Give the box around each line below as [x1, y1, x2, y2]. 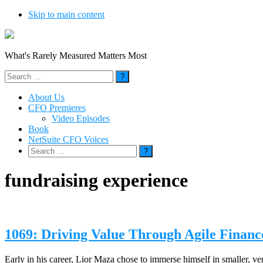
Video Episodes [52, 113, 110, 123]
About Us [28, 92, 65, 102]
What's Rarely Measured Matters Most [5, 50, 147, 60]
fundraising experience [5, 170, 188, 191]
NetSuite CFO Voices [28, 134, 109, 144]
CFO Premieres [28, 103, 86, 113]
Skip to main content [28, 9, 104, 19]
